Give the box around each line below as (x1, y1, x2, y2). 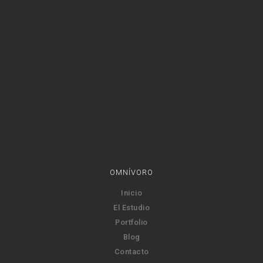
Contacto (114, 247, 149, 256)
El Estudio (113, 203, 150, 212)
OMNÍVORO (110, 167, 153, 177)
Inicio (121, 188, 142, 197)
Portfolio (115, 217, 148, 227)
